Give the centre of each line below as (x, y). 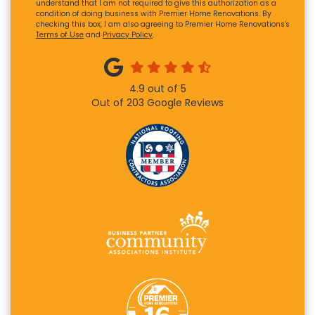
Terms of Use (60, 35)
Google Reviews (184, 103)
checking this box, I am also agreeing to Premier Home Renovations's (163, 25)
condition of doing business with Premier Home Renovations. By (154, 14)
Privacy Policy (128, 35)
